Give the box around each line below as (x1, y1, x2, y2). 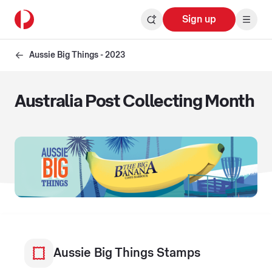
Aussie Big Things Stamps (53, 246, 200, 259)
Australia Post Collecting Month (15, 93, 254, 110)
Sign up (182, 15, 216, 24)
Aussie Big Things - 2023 (29, 51, 125, 59)
